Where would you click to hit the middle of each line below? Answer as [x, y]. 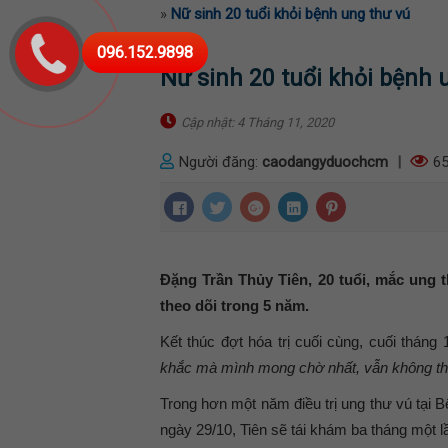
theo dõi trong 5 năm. [234, 305]
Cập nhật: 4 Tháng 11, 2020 [257, 122]
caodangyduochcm [325, 161]
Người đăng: [220, 161]
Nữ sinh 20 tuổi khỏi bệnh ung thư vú [290, 13]
